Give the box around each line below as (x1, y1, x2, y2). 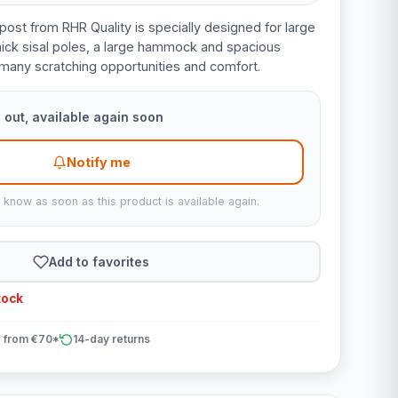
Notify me (66, 155, 131, 170)
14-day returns (72, 332, 150, 346)
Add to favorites (49, 253, 150, 269)
